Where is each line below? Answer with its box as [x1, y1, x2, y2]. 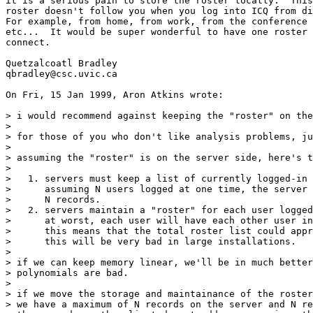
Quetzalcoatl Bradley [6, 57, 117, 68]
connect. [6, 36, 50, 48]
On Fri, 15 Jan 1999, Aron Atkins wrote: [6, 89, 224, 100]
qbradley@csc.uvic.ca [6, 68, 117, 79]
